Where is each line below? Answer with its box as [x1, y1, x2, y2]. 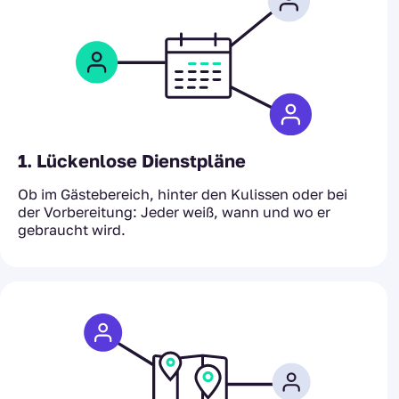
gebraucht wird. [18, 220, 126, 239]
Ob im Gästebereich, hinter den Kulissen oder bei [18, 184, 347, 203]
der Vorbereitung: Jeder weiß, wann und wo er [18, 202, 330, 221]
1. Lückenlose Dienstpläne [18, 149, 246, 171]
